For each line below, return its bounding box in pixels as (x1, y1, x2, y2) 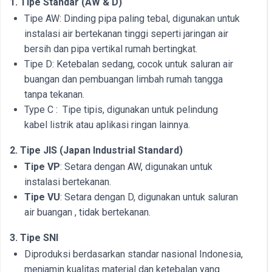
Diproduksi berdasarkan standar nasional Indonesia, (24, 248, 243, 260)
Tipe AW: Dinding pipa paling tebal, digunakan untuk (24, 13, 240, 24)
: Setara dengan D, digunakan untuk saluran (60, 191, 238, 203)
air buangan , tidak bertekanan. (24, 206, 151, 218)
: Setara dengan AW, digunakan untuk (60, 161, 212, 172)
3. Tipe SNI (10, 232, 58, 243)
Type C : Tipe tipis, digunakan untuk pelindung (24, 104, 218, 115)
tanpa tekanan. (24, 89, 84, 100)
